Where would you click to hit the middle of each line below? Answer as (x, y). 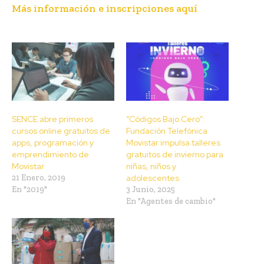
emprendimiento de (50, 155)
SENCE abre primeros (52, 119)
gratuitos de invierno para (175, 155)
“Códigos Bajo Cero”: (166, 119)
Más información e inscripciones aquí (105, 8)
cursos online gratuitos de (61, 131)
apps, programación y (53, 143)
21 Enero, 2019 (39, 178)
